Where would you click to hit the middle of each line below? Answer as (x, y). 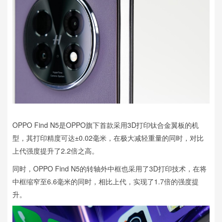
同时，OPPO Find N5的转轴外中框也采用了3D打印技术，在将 (110, 168)
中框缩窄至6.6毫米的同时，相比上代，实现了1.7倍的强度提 (106, 181)
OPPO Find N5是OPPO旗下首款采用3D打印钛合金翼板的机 (106, 125)
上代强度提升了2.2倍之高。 (55, 150)
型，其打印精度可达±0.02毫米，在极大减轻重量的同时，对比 (108, 138)
